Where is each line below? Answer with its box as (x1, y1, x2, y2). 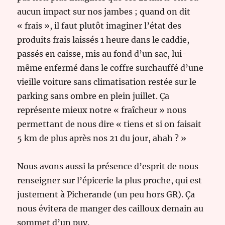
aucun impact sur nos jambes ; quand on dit (17, 7, 191, 17)
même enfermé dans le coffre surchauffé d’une (17, 63, 204, 73)
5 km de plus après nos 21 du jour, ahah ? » (17, 133, 187, 144)
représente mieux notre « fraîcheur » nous (17, 105, 187, 116)
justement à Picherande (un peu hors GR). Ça (17, 189, 195, 200)
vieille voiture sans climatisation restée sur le (17, 77, 197, 87)
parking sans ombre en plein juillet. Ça (17, 91, 170, 101)
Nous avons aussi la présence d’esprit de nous (17, 161, 199, 172)
